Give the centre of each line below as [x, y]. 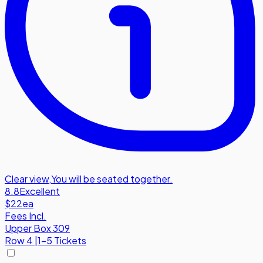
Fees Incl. [26, 216]
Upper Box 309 [37, 228]
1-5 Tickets [62, 241]
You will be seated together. [112, 179]
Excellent [40, 191]
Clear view [27, 179]
